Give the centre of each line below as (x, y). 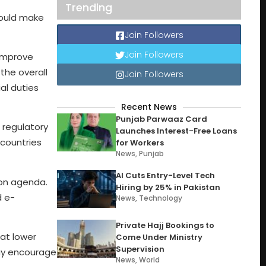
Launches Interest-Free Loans (177, 131)
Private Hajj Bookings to (165, 225)
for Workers (140, 143)
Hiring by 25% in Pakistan (168, 187)
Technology (161, 198)
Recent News (149, 107)
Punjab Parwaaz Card (162, 119)
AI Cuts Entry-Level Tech (166, 175)
